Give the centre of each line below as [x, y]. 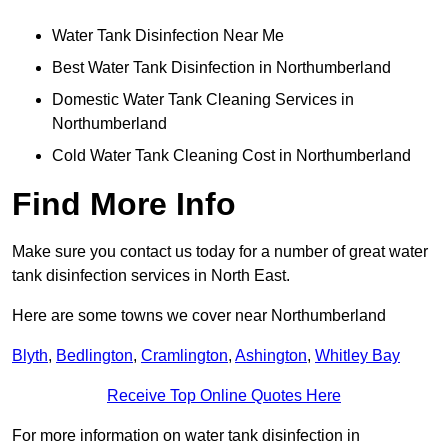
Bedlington [94, 356]
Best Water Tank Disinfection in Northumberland [221, 68]
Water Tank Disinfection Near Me [168, 36]
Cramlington [184, 356]
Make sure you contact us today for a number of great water [220, 252]
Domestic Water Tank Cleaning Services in [203, 100]
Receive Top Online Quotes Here [224, 396]
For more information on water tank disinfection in [186, 436]
